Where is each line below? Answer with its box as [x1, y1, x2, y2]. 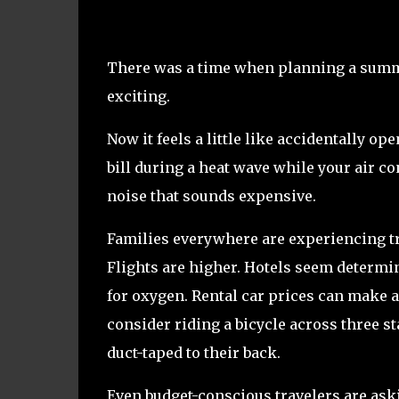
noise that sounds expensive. [106, 186, 316, 205]
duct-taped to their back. [106, 343, 281, 362]
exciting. [106, 86, 170, 105]
